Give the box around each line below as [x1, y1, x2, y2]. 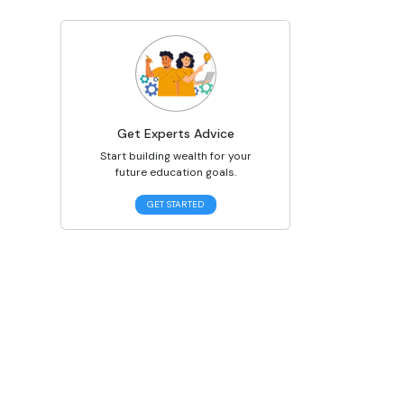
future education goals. [115, 164, 236, 179]
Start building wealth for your [99, 148, 252, 163]
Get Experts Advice [116, 124, 234, 142]
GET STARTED [147, 198, 204, 211]
